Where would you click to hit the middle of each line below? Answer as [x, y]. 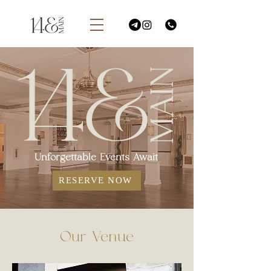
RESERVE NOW [96, 180]
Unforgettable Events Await [96, 157]
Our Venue [97, 237]
